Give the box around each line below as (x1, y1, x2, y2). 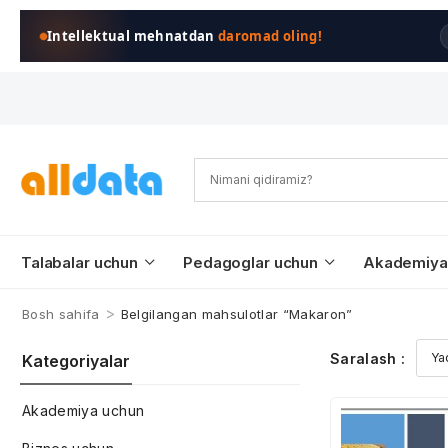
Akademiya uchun (22, 402, 145, 419)
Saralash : (330, 349, 406, 367)
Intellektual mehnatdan (47, 27, 219, 45)
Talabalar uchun (21, 253, 139, 272)
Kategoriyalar (22, 351, 130, 371)
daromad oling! (218, 27, 322, 45)
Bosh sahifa (22, 306, 100, 322)
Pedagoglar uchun (183, 253, 318, 272)
